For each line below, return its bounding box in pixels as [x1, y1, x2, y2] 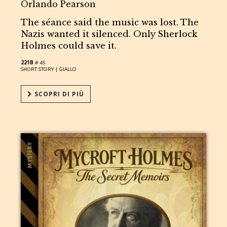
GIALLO [59, 65, 77, 72]
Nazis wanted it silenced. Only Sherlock [21, 28, 198, 40]
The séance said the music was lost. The [21, 17, 199, 28]
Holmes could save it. [21, 40, 117, 51]
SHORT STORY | [21, 65, 60, 72]
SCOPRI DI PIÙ [32, 89, 85, 98]
